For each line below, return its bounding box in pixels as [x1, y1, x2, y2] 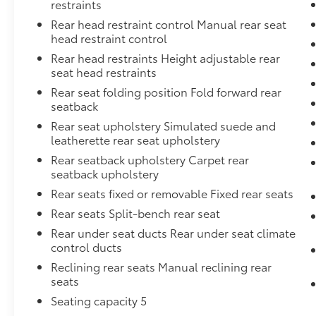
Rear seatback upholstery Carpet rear [51, 151, 250, 168]
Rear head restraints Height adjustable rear [51, 49, 281, 66]
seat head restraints [51, 63, 157, 80]
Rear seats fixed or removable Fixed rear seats [51, 185, 294, 202]
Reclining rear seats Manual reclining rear [51, 258, 272, 275]
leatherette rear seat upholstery [51, 131, 221, 148]
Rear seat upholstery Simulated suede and [51, 117, 276, 134]
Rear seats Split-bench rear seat [51, 205, 221, 221]
